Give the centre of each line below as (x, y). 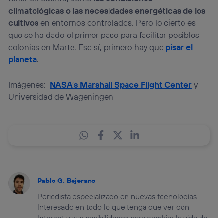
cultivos (24, 23)
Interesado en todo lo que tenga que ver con (114, 207)
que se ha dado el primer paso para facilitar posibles (104, 35)
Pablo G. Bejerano (67, 181)
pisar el (179, 47)
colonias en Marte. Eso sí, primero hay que (87, 47)
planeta (23, 59)
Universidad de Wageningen (61, 97)
